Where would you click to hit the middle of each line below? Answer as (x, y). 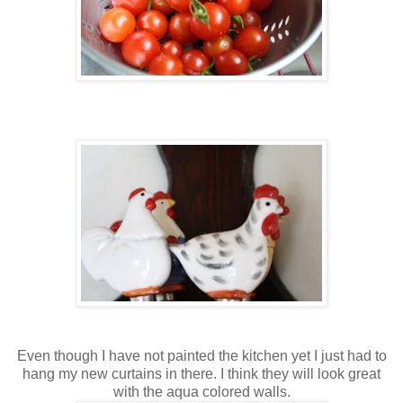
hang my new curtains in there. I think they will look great (201, 374)
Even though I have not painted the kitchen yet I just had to (201, 356)
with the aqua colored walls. (201, 392)
